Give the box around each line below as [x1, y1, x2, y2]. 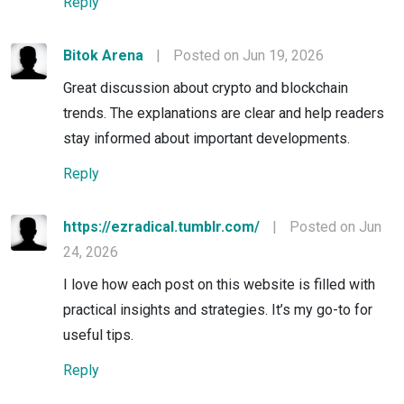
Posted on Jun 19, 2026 [173, 46, 324, 64]
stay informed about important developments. [63, 129, 350, 147]
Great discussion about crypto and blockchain [63, 78, 348, 96]
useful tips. [63, 326, 133, 344]
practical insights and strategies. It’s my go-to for [63, 300, 372, 318]
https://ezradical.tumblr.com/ [63, 217, 260, 235]
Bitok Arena [63, 46, 143, 64]
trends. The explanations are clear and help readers [63, 104, 384, 122]
